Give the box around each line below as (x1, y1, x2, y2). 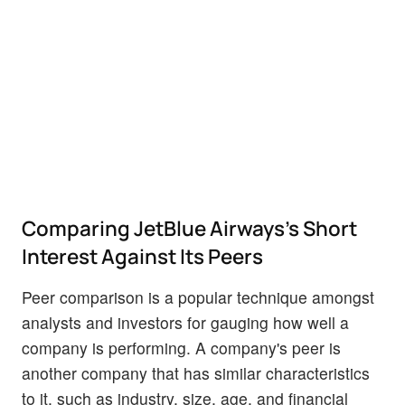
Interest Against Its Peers (22, 242, 263, 271)
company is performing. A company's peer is (22, 336, 341, 360)
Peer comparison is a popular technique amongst (22, 286, 374, 309)
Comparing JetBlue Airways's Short (22, 214, 357, 243)
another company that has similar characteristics (22, 362, 370, 385)
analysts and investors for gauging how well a (22, 311, 349, 334)
